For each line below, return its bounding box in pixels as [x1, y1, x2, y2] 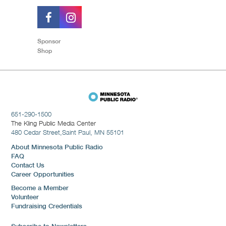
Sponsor [37, 37, 61, 45]
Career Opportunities [11, 171, 75, 179]
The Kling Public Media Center [11, 119, 96, 127]
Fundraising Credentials [11, 202, 83, 210]
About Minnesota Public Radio [11, 143, 103, 151]
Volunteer [11, 193, 39, 201]
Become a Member [11, 184, 69, 192]
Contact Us [11, 161, 45, 169]
